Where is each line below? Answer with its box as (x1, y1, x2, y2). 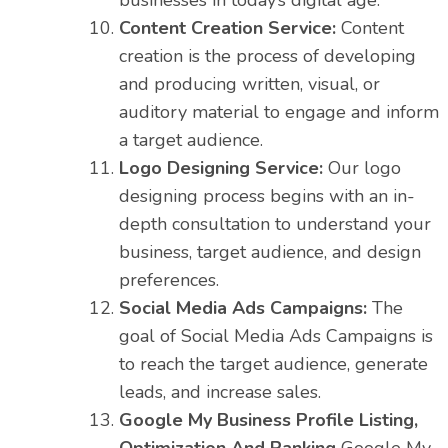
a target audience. (119, 128, 263, 153)
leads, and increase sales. (119, 380, 321, 405)
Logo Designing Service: (119, 156, 328, 181)
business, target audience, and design (119, 240, 421, 265)
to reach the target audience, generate (119, 352, 428, 377)
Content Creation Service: (119, 16, 341, 41)
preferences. (119, 268, 219, 293)
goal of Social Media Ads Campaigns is (119, 324, 433, 349)
